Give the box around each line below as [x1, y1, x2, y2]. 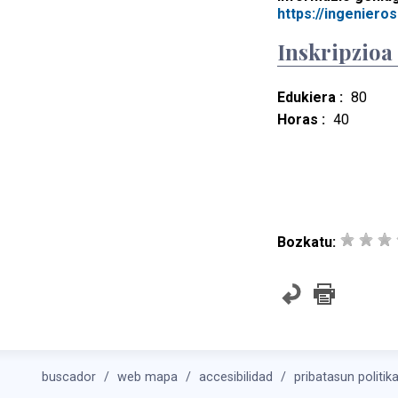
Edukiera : [277, 89, 343, 107]
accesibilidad [199, 369, 273, 385]
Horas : [277, 111, 325, 129]
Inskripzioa [277, 37, 393, 67]
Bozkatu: [277, 234, 336, 251]
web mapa [117, 369, 178, 385]
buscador [42, 369, 96, 385]
